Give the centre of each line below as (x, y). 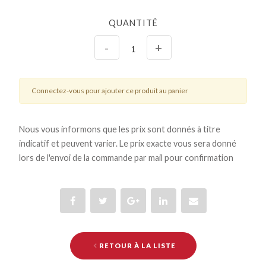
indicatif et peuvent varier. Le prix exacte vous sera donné (128, 143)
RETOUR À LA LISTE (137, 246)
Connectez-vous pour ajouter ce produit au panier (110, 91)
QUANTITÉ (133, 23)
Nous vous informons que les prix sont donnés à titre (120, 129)
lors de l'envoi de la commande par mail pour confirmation (126, 157)
